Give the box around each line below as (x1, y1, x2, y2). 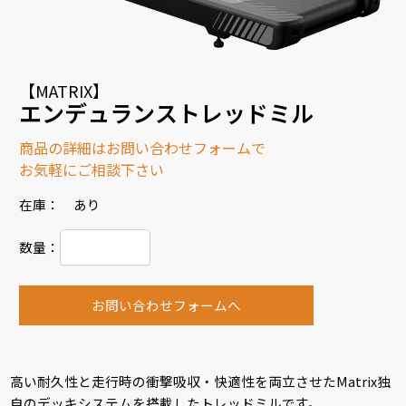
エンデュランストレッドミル (19, 95, 314, 129)
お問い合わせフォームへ (91, 295, 241, 314)
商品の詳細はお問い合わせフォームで (19, 136, 266, 159)
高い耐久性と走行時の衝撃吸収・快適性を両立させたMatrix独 (10, 371, 391, 391)
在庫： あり (19, 194, 101, 214)
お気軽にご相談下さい (19, 158, 165, 180)
